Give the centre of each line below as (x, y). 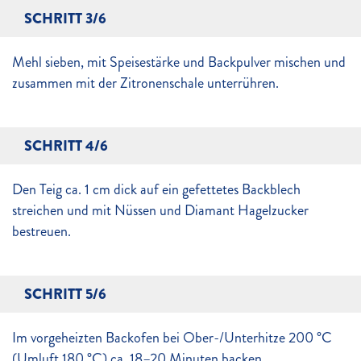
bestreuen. (41, 231)
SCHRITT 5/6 (65, 294)
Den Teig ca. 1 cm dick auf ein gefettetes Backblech (156, 189)
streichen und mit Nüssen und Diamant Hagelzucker (160, 210)
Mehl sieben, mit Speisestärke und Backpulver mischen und (179, 62)
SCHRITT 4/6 (66, 146)
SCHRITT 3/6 (65, 19)
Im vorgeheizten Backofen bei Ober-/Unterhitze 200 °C (172, 338)
